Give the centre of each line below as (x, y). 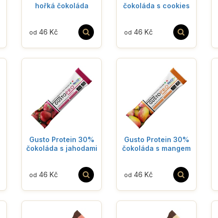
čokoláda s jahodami (62, 148)
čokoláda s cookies (156, 5)
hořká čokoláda (62, 5)
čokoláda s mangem (156, 148)
